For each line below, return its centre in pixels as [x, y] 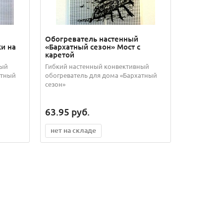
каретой [59, 55]
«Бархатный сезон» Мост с [92, 47]
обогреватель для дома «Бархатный [101, 75]
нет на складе [73, 130]
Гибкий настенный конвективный [97, 66]
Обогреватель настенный [91, 39]
